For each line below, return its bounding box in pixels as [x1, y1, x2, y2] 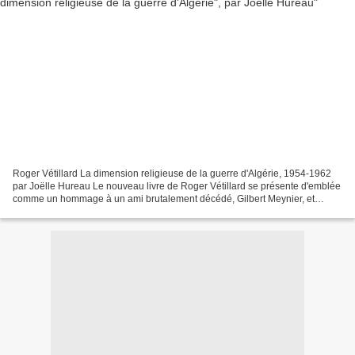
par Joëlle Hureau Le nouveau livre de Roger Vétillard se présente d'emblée [13, 180, 341, 192]
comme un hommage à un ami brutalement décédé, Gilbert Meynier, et [13, 193, 315, 204]
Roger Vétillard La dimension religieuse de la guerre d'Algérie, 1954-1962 [13, 167, 331, 179]
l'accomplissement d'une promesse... [13, 205, 170, 217]
